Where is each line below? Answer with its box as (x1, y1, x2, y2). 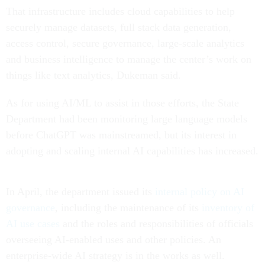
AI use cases (6, 218, 60, 230)
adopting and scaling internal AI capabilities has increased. (6, 145, 258, 157)
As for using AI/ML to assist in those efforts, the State (6, 97, 239, 109)
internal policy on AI (155, 186, 244, 198)
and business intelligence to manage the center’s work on (6, 53, 251, 66)
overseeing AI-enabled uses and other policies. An (6, 234, 221, 246)
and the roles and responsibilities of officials (60, 218, 253, 230)
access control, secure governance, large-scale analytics (6, 37, 244, 50)
